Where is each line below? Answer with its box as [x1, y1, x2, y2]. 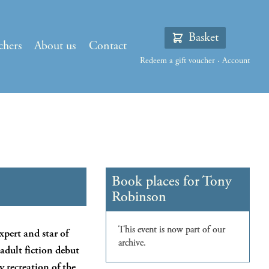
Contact [89, 38, 127, 54]
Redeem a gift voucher [140, 55, 215, 67]
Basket [188, 30, 219, 46]
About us [34, 38, 76, 54]
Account [222, 55, 250, 67]
